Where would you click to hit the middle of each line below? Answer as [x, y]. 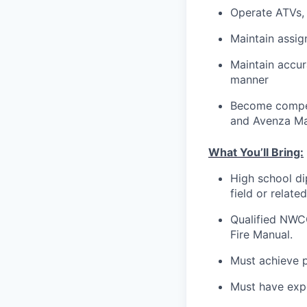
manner [249, 79]
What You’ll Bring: [256, 152]
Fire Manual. [261, 234]
